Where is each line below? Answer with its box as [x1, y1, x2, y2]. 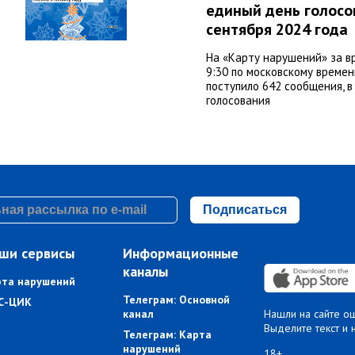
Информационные [123, 244, 239, 263]
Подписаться [202, 203, 287, 217]
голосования [206, 93, 270, 109]
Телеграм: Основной [123, 292, 231, 307]
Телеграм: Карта [123, 327, 212, 342]
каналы [123, 262, 169, 281]
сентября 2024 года [206, 19, 348, 40]
